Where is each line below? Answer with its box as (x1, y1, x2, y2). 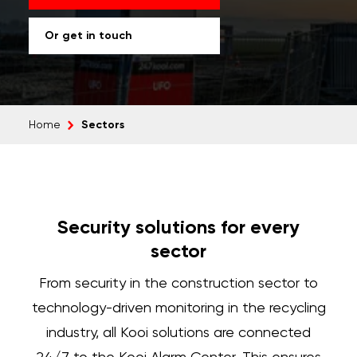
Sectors (80, 119, 124, 131)
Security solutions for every (57, 218, 300, 237)
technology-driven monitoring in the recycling (31, 301, 326, 316)
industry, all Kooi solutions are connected (46, 326, 311, 340)
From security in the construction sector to (39, 277, 318, 291)
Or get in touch (44, 30, 132, 41)
